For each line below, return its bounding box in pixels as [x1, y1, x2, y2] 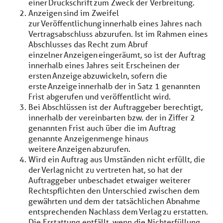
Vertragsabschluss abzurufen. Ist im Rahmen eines [28, 28, 208, 39]
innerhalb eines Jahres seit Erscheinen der [28, 60, 180, 70]
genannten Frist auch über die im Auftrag [28, 122, 176, 133]
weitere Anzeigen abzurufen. [28, 143, 132, 154]
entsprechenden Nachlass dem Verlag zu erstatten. [28, 206, 208, 217]
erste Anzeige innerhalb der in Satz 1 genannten [28, 81, 200, 91]
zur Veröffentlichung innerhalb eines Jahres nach [28, 18, 202, 28]
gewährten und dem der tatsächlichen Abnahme [28, 196, 200, 206]
